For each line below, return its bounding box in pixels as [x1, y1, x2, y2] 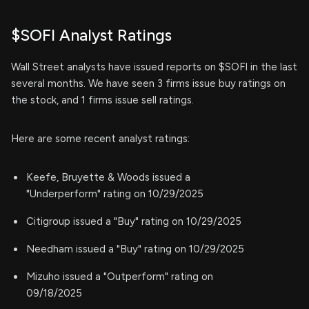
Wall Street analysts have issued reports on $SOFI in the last [11, 60, 297, 73]
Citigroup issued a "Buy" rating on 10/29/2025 [26, 215, 241, 228]
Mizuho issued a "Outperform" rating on [26, 270, 213, 283]
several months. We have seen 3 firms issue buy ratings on [11, 77, 286, 90]
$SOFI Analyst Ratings [11, 25, 172, 45]
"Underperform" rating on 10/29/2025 [26, 187, 203, 200]
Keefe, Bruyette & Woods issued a [26, 170, 190, 183]
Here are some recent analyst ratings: [11, 132, 190, 145]
